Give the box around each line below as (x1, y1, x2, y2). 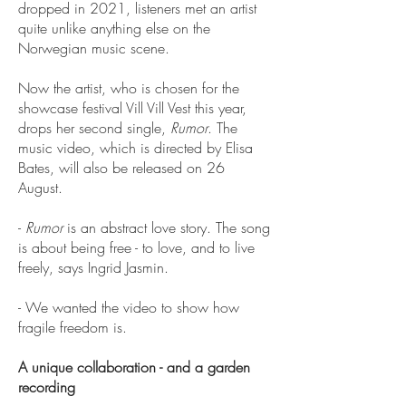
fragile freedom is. (18, 317, 127, 337)
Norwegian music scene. (18, 38, 169, 58)
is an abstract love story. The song (63, 217, 270, 237)
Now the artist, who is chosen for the (18, 78, 239, 98)
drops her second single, (18, 118, 170, 138)
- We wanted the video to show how (18, 297, 239, 317)
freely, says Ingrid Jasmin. (18, 257, 169, 277)
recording (18, 377, 75, 397)
